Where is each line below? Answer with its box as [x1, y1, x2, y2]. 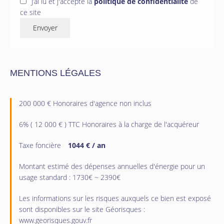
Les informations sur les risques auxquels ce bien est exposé [19, 193, 211, 203]
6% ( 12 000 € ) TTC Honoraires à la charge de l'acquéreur [19, 119, 199, 129]
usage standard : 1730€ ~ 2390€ [19, 172, 120, 182]
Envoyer [32, 23, 57, 33]
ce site [20, 7, 41, 17]
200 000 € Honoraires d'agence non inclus [19, 98, 151, 108]
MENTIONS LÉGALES [10, 68, 101, 78]
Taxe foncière [19, 140, 63, 150]
